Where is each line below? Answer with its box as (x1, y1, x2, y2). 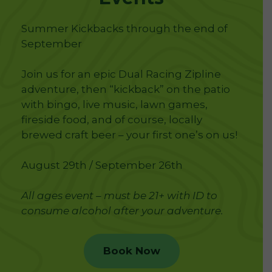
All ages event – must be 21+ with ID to (21, 189, 217, 202)
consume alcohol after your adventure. (21, 204, 223, 217)
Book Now (103, 245, 160, 257)
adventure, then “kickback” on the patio (21, 83, 230, 95)
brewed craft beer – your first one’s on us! (21, 128, 237, 141)
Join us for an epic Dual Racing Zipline (21, 67, 221, 80)
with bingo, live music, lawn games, (21, 98, 208, 110)
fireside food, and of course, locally (21, 113, 202, 126)
